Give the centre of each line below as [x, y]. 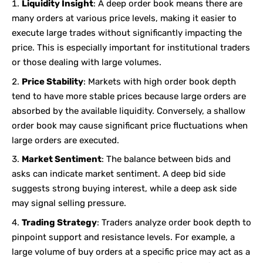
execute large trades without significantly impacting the [127, 33]
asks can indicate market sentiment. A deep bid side [119, 174]
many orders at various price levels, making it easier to [124, 18]
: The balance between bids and [166, 159]
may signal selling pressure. [69, 203]
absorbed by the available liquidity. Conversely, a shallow [129, 111]
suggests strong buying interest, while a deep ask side [124, 189]
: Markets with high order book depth [160, 81]
